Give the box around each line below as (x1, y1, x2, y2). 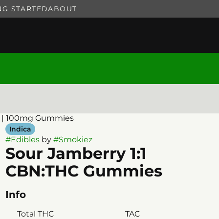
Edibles (10, 135, 40, 144)
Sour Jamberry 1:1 (5, 144, 147, 163)
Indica (9, 125, 31, 133)
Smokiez (58, 135, 92, 144)
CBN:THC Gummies (5, 161, 162, 180)
